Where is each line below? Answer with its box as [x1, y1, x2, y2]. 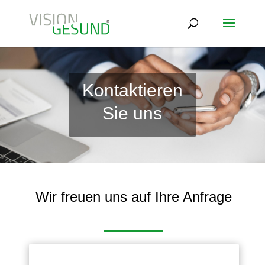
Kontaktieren [82, 80, 183, 100]
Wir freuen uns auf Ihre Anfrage [35, 188, 232, 205]
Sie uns [102, 103, 163, 123]
